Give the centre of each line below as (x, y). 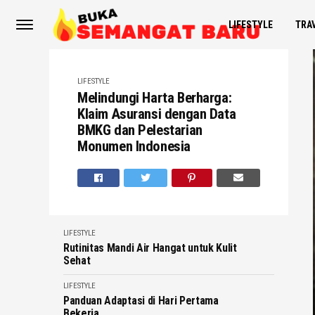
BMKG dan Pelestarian (140, 130)
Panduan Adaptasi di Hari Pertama (141, 301)
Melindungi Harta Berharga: (155, 98)
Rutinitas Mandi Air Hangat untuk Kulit (150, 248)
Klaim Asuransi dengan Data (157, 114)
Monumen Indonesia (134, 146)
